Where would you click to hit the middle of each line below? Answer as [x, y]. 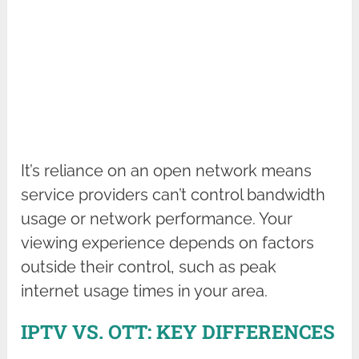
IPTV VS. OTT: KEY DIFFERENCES [178, 331]
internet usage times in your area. [145, 290]
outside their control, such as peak [149, 266]
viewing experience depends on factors [168, 242]
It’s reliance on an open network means [167, 170]
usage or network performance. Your [157, 218]
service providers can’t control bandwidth [173, 194]
